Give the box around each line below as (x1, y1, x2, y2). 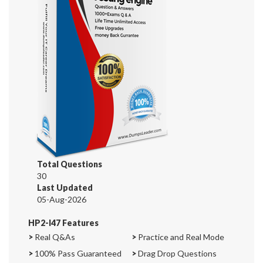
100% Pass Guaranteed (33, 248, 122, 258)
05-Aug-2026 (37, 194, 86, 204)
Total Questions (37, 159, 102, 169)
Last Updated (37, 182, 93, 193)
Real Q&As (33, 231, 75, 242)
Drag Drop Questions (136, 248, 217, 258)
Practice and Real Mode (136, 231, 224, 242)
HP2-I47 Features (28, 217, 99, 228)
